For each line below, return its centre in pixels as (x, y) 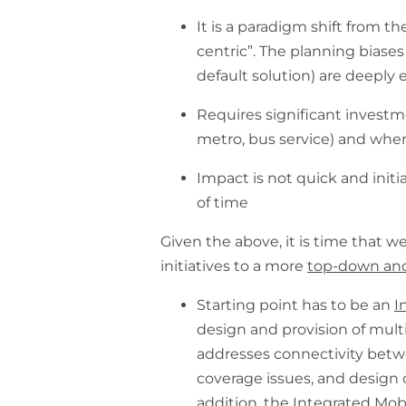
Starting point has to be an (296, 305)
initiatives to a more (234, 266)
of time (223, 203)
